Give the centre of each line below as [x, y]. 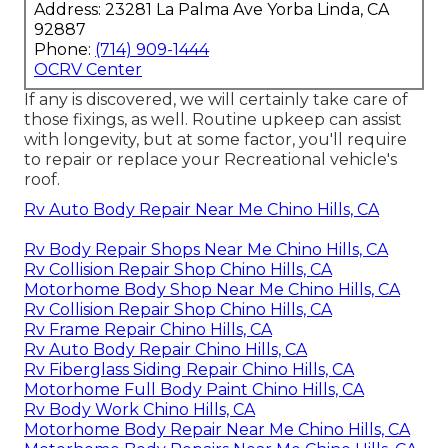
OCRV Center [88, 69]
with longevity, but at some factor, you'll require [215, 139]
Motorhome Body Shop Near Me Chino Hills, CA [212, 289]
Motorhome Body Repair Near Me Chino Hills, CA [217, 429]
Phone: [64, 49]
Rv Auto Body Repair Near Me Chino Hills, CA [201, 209]
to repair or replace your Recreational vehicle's [210, 159]
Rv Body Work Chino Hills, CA [139, 409]
